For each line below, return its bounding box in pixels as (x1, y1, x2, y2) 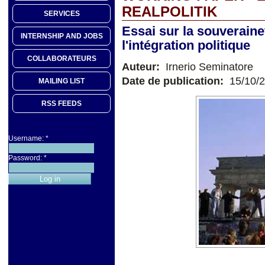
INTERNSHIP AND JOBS (20, 32, 103, 41)
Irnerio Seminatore (163, 60, 253, 73)
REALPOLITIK (122, 4, 217, 20)
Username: (8, 134, 46, 143)
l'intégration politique (122, 37, 250, 53)
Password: (8, 154, 44, 163)
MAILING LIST (38, 77, 85, 86)
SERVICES (43, 9, 80, 18)
